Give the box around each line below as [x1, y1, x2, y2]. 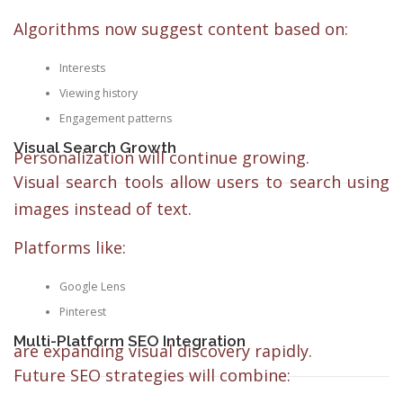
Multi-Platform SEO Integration [13, 332, 246, 351]
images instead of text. [13, 198, 192, 220]
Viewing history [58, 85, 138, 101]
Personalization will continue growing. [13, 146, 309, 168]
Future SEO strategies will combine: [13, 364, 291, 387]
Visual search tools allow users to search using [13, 171, 390, 193]
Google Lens [58, 278, 125, 294]
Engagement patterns [58, 110, 172, 126]
